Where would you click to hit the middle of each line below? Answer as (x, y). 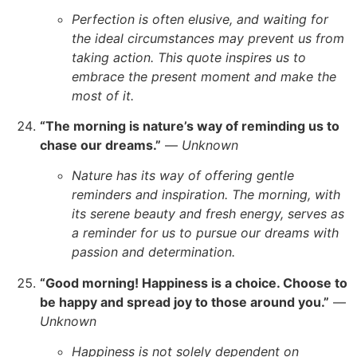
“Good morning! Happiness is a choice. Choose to (194, 282)
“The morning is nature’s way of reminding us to (190, 126)
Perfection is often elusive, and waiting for (200, 19)
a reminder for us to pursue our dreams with (205, 233)
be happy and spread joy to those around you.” (184, 302)
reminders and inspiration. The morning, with (206, 195)
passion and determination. (153, 252)
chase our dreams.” (100, 145)
